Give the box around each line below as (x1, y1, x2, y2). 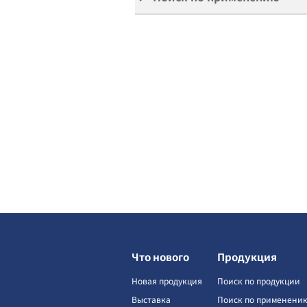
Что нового (132, 249, 189, 264)
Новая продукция (132, 274, 202, 286)
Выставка (132, 293, 171, 305)
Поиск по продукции (217, 274, 300, 286)
